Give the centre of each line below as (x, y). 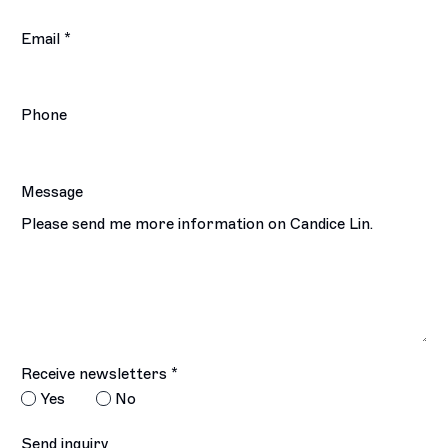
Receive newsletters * (100, 374)
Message (52, 191)
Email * (46, 38)
